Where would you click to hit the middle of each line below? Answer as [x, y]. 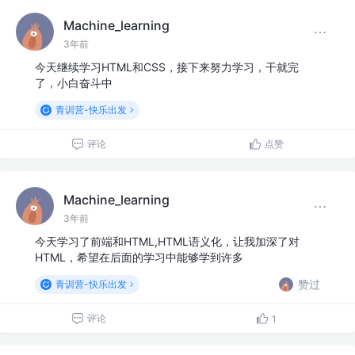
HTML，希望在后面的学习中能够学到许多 [139, 258]
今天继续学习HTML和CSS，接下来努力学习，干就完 [167, 67]
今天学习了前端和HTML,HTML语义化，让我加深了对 [167, 242]
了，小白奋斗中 [74, 83]
